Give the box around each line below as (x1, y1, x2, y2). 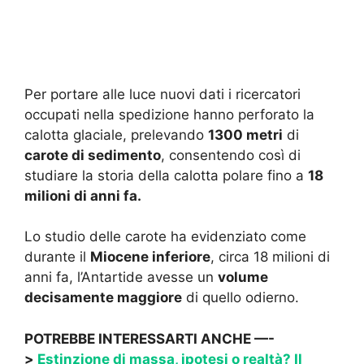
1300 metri (208, 126, 283, 143)
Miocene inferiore (90, 249, 210, 266)
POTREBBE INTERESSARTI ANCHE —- (24, 330, 275, 347)
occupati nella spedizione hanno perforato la (24, 106, 314, 123)
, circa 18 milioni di (210, 249, 330, 266)
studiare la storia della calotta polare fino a (24, 167, 308, 184)
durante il (24, 249, 90, 266)
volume (218, 269, 268, 286)
